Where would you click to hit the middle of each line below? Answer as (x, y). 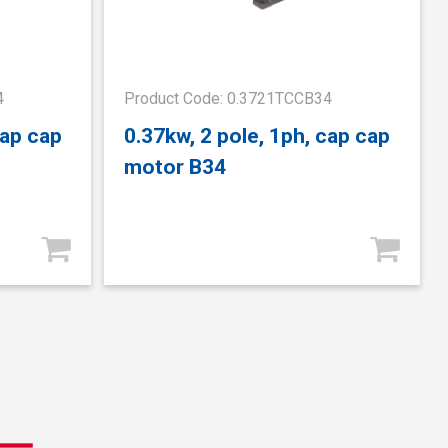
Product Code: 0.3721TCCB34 (228, 98)
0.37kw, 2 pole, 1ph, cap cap (257, 136)
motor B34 (175, 167)
